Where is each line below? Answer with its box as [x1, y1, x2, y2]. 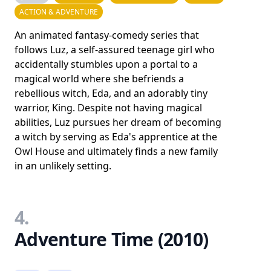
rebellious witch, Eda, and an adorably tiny [15, 87, 207, 100]
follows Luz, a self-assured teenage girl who [15, 43, 215, 56]
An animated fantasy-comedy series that [15, 28, 199, 42]
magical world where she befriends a [15, 72, 184, 85]
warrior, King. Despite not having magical [15, 101, 202, 114]
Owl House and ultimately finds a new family [15, 145, 218, 158]
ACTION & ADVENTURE [19, 7, 98, 17]
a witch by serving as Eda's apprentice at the [15, 130, 217, 143]
